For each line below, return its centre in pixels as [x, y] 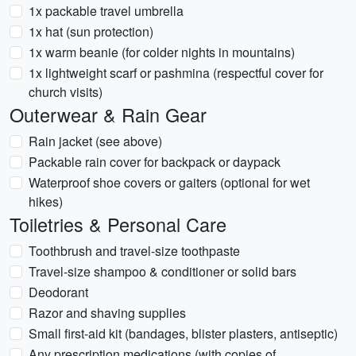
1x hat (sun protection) [91, 31]
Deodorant [58, 292]
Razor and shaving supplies [107, 313]
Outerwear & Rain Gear [108, 114]
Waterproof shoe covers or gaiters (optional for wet [169, 182]
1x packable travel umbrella [106, 11]
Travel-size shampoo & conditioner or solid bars [163, 271]
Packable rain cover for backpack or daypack [155, 162]
